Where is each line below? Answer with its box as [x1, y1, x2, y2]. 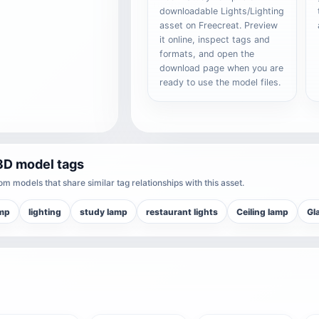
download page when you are [159, 63, 284, 73]
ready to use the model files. [159, 77, 281, 88]
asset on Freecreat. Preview [159, 20, 278, 31]
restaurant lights [146, 206, 218, 217]
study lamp [80, 206, 127, 217]
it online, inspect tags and [159, 34, 271, 45]
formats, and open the [159, 48, 255, 59]
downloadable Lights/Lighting [159, 6, 285, 16]
